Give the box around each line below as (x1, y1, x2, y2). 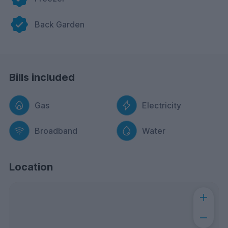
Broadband (35, 126, 77, 136)
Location (9, 161, 53, 174)
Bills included (9, 71, 75, 84)
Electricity (142, 100, 181, 111)
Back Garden (35, 19, 84, 30)
